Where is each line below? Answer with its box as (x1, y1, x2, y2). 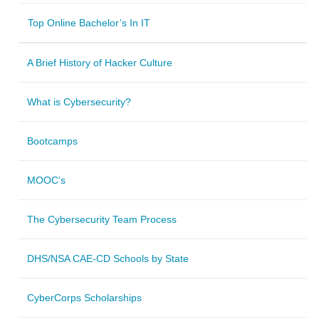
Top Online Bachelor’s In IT (28, 16, 150, 28)
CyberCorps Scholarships (27, 291, 142, 303)
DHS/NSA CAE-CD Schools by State (27, 252, 189, 264)
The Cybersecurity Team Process (27, 213, 177, 225)
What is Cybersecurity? (27, 95, 131, 108)
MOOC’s (27, 174, 66, 186)
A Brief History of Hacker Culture (27, 56, 172, 68)
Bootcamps (27, 135, 78, 147)
